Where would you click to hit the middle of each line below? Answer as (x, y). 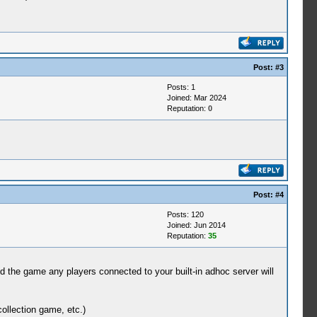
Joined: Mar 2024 (196, 98)
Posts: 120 (185, 214)
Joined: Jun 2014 (196, 225)
